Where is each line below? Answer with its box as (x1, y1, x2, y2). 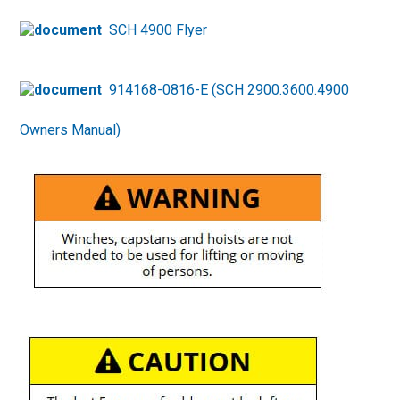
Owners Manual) (20, 121, 121, 138)
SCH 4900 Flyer (109, 21, 208, 38)
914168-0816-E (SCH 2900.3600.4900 (109, 80, 350, 98)
